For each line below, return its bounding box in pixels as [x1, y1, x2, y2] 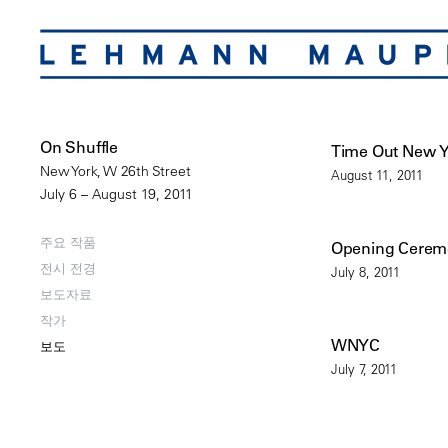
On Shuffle [40, 137, 118, 158]
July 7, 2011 [330, 359, 397, 377]
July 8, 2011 [330, 262, 400, 280]
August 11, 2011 [330, 165, 423, 183]
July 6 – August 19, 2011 [40, 185, 193, 204]
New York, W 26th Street [40, 162, 191, 181]
